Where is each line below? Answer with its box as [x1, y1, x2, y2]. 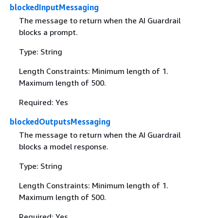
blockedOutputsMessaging [10, 116, 110, 127]
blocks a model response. [18, 142, 109, 151]
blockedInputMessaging [10, 2, 99, 12]
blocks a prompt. [18, 27, 78, 37]
